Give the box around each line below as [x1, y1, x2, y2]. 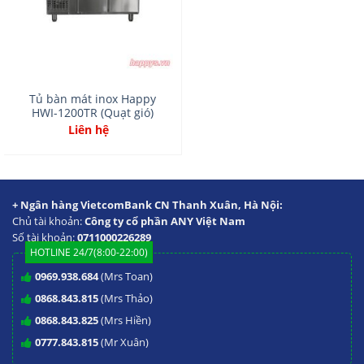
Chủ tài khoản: [12, 213, 84, 228]
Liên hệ [68, 121, 109, 137]
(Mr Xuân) [98, 335, 149, 350]
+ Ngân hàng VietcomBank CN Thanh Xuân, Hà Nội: [12, 197, 283, 212]
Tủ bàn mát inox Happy [29, 90, 156, 106]
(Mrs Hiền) [98, 313, 151, 328]
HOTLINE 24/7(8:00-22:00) [30, 245, 148, 260]
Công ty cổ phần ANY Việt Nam [84, 213, 245, 228]
